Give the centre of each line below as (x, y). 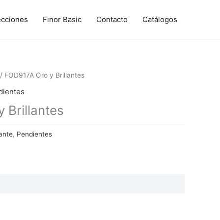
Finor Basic (62, 19)
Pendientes (34, 134)
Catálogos (160, 19)
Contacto (112, 19)
